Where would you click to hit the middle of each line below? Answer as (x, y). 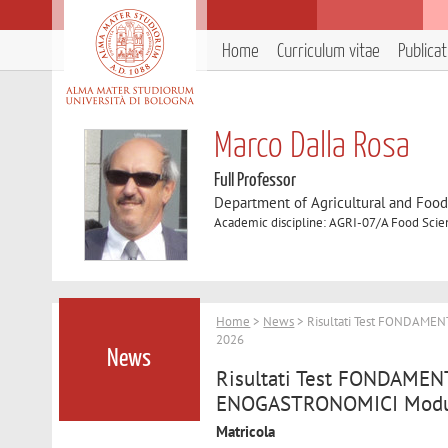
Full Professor (255, 180)
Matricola (246, 431)
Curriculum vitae (328, 51)
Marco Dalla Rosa (312, 147)
